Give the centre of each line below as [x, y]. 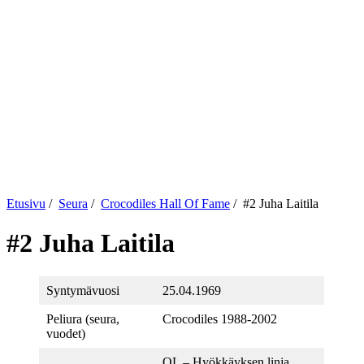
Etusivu [26, 204]
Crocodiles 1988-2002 [220, 318]
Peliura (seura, [83, 318]
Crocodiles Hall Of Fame [165, 204]
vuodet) [66, 333]
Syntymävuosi [83, 290]
